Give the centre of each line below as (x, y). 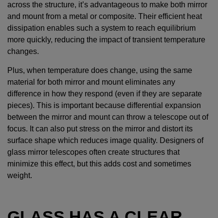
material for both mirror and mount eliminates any (91, 82)
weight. (20, 176)
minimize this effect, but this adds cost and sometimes (99, 164)
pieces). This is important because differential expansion (104, 106)
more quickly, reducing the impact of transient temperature (106, 40)
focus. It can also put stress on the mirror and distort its (100, 129)
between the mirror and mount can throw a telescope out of (108, 117)
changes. (24, 52)
